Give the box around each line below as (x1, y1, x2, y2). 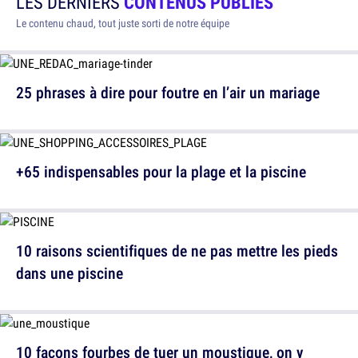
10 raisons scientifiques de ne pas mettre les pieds (16, 240, 338, 262)
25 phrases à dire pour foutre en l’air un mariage (16, 82, 320, 104)
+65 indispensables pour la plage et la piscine (16, 161, 306, 183)
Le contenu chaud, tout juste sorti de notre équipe (16, 16, 229, 31)
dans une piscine (16, 262, 123, 284)
